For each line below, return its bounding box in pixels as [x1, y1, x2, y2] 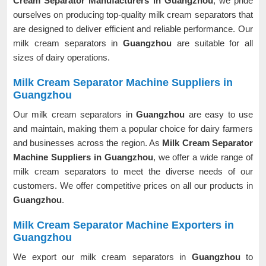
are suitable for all [176, 38, 253, 48]
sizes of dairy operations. [13, 52, 110, 62]
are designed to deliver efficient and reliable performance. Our [13, 24, 253, 34]
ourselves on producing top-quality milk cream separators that [13, 9, 253, 20]
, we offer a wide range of [153, 152, 254, 162]
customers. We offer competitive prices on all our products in [13, 180, 253, 191]
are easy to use [188, 109, 254, 119]
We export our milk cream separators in [13, 252, 192, 262]
